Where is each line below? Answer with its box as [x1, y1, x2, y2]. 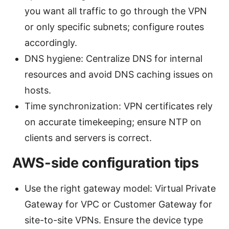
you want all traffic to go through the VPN [25, 5, 207, 16]
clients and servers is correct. [25, 132, 152, 143]
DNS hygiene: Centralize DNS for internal [25, 53, 202, 64]
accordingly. [25, 37, 77, 48]
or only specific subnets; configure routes [25, 21, 204, 32]
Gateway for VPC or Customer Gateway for [25, 198, 212, 210]
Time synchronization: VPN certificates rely [25, 100, 213, 111]
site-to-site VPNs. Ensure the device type [25, 214, 203, 225]
